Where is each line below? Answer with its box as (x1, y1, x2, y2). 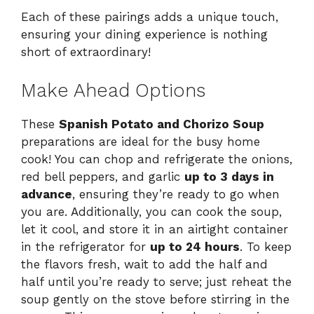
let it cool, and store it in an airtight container (21, 221, 288, 236)
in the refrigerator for (21, 239, 150, 254)
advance (21, 186, 72, 201)
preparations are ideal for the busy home (21, 134, 260, 149)
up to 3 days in (184, 169, 274, 184)
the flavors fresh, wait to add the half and (21, 257, 268, 271)
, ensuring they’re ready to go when (72, 186, 280, 201)
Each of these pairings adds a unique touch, (21, 10, 278, 25)
